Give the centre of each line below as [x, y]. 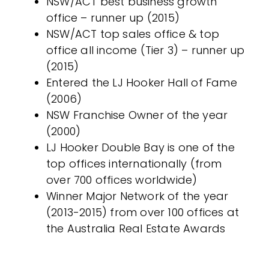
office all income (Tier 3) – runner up [146, 50]
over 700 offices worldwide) [122, 180]
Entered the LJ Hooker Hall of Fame [142, 83]
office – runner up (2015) [113, 18]
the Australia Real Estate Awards [136, 228]
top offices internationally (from [134, 164]
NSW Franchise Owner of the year [137, 115]
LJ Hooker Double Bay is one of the [141, 147]
